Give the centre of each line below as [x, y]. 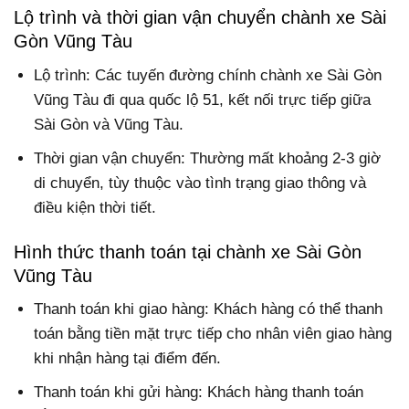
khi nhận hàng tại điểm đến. [128, 358]
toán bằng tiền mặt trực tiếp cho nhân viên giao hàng [213, 334]
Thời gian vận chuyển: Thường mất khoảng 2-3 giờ [208, 158]
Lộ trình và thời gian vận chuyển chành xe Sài [200, 18]
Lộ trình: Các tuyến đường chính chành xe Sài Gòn [208, 75]
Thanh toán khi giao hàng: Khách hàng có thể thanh [209, 309]
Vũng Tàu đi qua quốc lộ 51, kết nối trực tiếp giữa [203, 100]
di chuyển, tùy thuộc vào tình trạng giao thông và [200, 183]
